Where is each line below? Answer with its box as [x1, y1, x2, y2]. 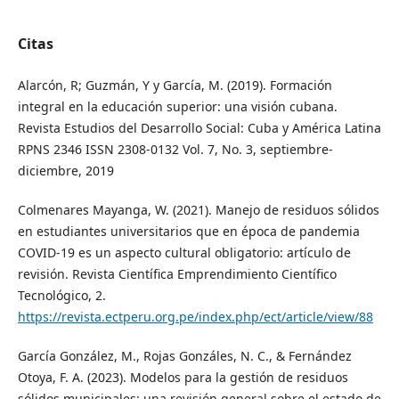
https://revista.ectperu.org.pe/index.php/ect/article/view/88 [17, 307, 373, 325]
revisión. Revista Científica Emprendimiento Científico [17, 265, 337, 282]
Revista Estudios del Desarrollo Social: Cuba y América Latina [17, 118, 381, 136]
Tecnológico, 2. [17, 286, 106, 304]
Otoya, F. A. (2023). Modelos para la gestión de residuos [17, 368, 348, 386]
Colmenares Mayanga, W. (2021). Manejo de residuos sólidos [17, 200, 379, 218]
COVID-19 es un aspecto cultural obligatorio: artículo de [17, 243, 351, 261]
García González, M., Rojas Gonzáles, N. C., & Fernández [17, 346, 352, 364]
